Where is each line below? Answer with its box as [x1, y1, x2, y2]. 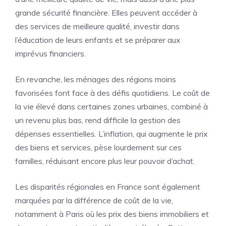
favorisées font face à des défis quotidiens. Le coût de [15, 88, 210, 98]
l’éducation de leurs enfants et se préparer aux [15, 35, 181, 45]
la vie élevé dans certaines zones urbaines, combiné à [15, 101, 208, 111]
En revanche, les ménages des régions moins [15, 74, 176, 84]
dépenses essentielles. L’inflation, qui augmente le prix [15, 129, 208, 139]
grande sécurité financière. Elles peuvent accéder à [15, 8, 197, 18]
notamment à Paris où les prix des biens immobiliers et [15, 209, 209, 219]
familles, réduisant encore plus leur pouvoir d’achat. [15, 156, 195, 166]
